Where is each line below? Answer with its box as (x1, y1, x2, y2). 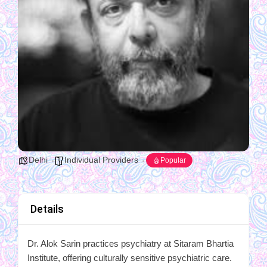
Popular (160, 156, 186, 164)
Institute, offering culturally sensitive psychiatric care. (27, 253, 232, 263)
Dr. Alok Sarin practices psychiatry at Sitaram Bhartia (27, 238, 234, 249)
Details (30, 203, 64, 215)
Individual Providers (64, 155, 138, 164)
